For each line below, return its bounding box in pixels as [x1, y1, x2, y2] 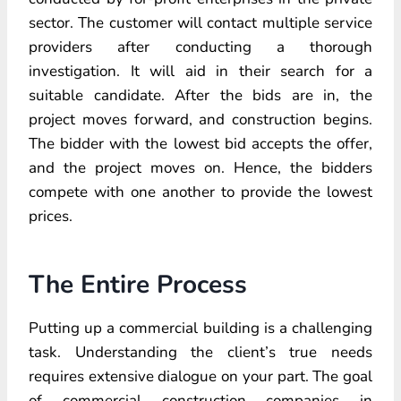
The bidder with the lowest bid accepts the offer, [29, 132, 372, 154]
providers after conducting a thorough [29, 36, 372, 57]
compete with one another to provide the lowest [29, 181, 372, 202]
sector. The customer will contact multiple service [29, 12, 372, 33]
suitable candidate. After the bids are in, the [29, 84, 372, 106]
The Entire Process [29, 267, 247, 302]
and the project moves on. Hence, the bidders [29, 157, 372, 178]
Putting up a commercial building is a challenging [29, 317, 372, 338]
